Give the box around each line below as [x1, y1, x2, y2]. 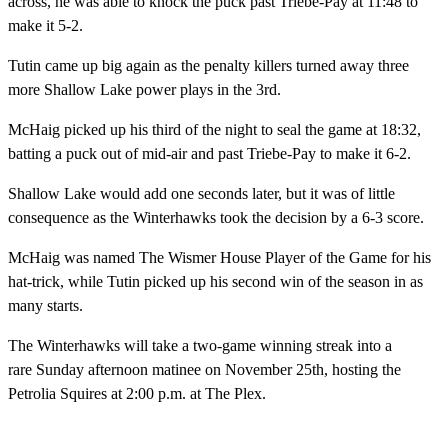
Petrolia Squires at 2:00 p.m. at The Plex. [8, 384, 266, 402]
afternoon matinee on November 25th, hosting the [84, 360, 401, 378]
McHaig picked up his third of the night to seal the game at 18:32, [8, 120, 421, 138]
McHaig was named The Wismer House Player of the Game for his [8, 248, 431, 266]
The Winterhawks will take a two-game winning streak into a [8, 336, 392, 354]
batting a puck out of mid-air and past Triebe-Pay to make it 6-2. [8, 144, 411, 162]
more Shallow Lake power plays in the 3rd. [8, 80, 281, 98]
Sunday [36, 360, 84, 378]
